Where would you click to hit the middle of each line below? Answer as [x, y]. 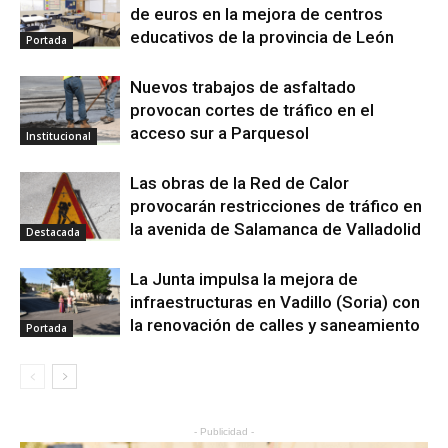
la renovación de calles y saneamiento [275, 325]
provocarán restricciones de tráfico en [276, 206]
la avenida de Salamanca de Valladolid [275, 229]
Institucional [58, 136]
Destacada [53, 232]
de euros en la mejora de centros [256, 14]
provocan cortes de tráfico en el [252, 110]
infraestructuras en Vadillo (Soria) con [275, 302]
